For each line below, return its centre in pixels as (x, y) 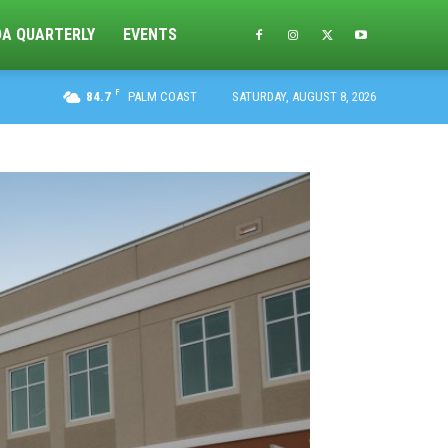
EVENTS (150, 34)
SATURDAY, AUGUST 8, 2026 (304, 96)
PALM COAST (162, 96)
